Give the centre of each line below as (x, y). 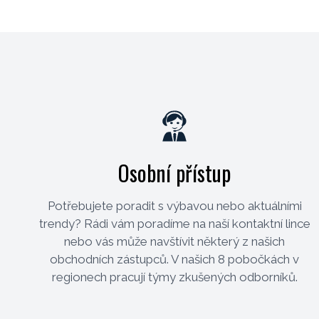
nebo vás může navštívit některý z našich (175, 241)
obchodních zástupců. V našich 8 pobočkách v (175, 259)
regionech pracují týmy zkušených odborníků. (174, 277)
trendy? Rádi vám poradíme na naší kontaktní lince (174, 223)
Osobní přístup (175, 172)
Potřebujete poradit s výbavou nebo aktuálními (174, 205)
